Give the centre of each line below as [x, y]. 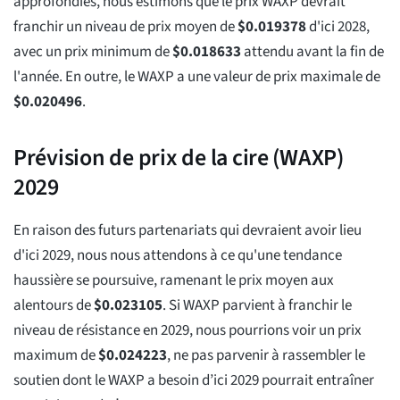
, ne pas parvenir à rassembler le [266, 356]
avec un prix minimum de [93, 52]
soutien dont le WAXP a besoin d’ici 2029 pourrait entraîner [194, 381]
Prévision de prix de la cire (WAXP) [179, 158]
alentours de [54, 306]
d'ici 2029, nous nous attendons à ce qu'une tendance [178, 256]
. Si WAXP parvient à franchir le [257, 306]
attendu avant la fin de [312, 52]
